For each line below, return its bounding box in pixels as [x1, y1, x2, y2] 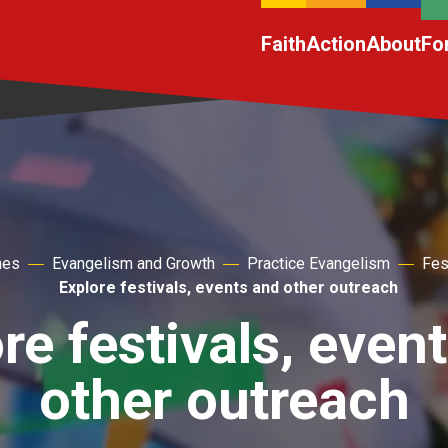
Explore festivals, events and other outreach [58, 278, 398, 297]
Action [306, 32, 366, 56]
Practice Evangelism [247, 254, 390, 273]
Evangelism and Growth [52, 254, 215, 273]
